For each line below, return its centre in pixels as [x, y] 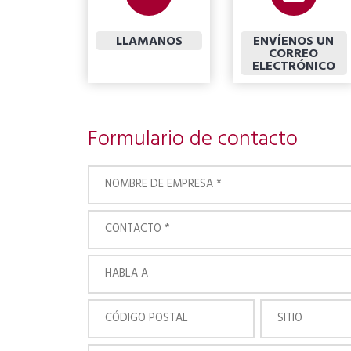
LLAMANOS [149, 42]
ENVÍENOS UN [294, 42]
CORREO [294, 54]
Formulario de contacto [193, 140]
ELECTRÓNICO [293, 67]
